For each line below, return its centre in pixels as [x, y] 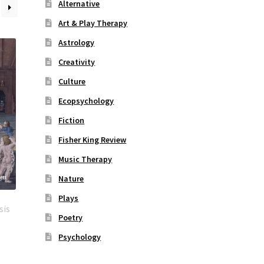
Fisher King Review [93, 140]
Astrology [77, 43]
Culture [72, 82]
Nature [71, 179]
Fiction [72, 121]
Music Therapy [85, 159]
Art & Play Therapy [93, 23]
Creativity [77, 62]
